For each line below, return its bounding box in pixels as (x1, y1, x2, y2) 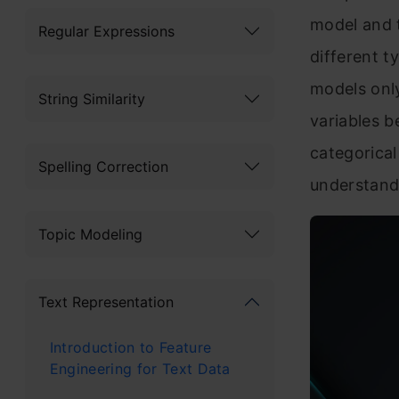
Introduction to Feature (49, 338, 212, 356)
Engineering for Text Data (49, 359, 231, 378)
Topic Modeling (38, 224, 142, 243)
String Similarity (38, 89, 145, 108)
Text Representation (38, 292, 174, 311)
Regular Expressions (38, 21, 175, 40)
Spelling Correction (38, 157, 168, 175)
